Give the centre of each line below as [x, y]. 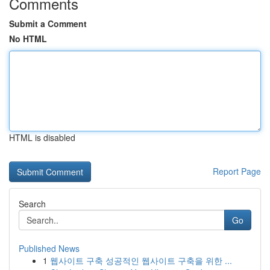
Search [32, 204]
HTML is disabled [42, 137]
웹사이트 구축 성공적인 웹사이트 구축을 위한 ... [141, 260]
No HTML [28, 39]
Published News [49, 248]
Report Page [237, 171]
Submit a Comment [48, 24]
